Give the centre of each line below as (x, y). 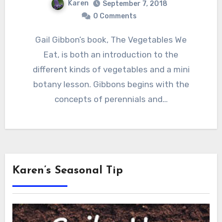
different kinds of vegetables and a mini (111, 70)
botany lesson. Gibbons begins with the (111, 84)
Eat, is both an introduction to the (111, 55)
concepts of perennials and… (111, 99)
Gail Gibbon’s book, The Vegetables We (38, 40)
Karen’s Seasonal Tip (67, 171)
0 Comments (115, 16)
